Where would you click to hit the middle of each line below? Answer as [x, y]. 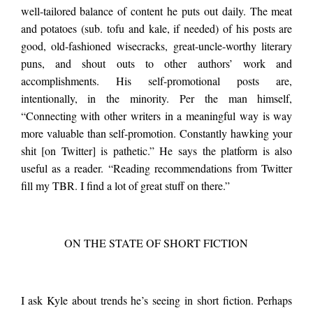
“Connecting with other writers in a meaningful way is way [156, 116]
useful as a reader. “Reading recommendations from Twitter [156, 168]
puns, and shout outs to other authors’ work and [156, 64]
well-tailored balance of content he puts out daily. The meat [156, 11]
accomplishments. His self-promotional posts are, [156, 81]
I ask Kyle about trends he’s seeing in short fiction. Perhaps [156, 300]
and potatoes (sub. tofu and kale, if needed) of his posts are [156, 29]
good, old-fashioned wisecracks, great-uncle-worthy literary [156, 46]
